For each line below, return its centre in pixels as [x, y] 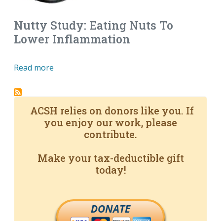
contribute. [110, 134]
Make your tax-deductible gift [110, 158]
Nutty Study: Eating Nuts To [93, 25]
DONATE [110, 209]
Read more [34, 68]
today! [110, 170]
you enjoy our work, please [110, 123]
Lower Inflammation [72, 39]
